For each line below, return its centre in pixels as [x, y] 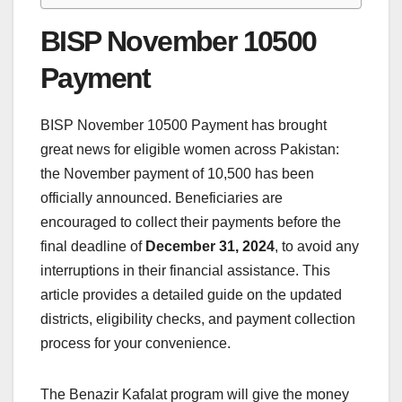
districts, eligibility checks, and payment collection [198, 319]
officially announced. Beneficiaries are [162, 197]
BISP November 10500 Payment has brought [184, 125]
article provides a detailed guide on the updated [191, 294]
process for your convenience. [135, 343]
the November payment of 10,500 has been [177, 173]
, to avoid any [317, 246]
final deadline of [93, 246]
